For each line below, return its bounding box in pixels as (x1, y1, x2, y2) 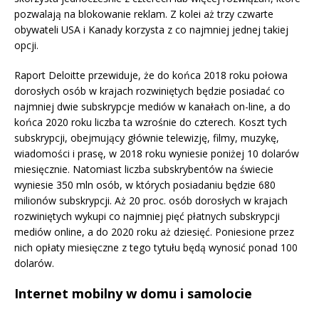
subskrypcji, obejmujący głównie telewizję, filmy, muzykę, (14, 131, 279, 145)
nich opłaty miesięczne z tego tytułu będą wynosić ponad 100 (14, 241, 298, 255)
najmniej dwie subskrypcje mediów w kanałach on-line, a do (14, 100, 291, 114)
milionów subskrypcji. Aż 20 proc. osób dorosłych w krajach (14, 194, 288, 208)
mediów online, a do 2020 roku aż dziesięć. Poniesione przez (14, 225, 294, 239)
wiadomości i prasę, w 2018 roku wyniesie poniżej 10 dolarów (14, 147, 299, 161)
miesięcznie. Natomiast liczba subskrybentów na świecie (14, 162, 273, 177)
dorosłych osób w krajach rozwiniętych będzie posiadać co (14, 84, 285, 98)
